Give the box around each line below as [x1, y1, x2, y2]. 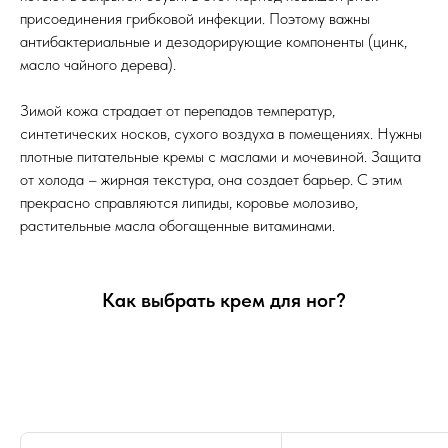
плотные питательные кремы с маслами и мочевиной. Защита [20, 147, 421, 166]
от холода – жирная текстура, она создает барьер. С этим [20, 170, 402, 189]
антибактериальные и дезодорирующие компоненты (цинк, [20, 32, 407, 51]
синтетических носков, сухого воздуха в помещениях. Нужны [20, 124, 422, 143]
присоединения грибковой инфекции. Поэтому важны [20, 9, 370, 28]
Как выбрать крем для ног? [102, 288, 346, 312]
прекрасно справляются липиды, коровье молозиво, [20, 193, 358, 212]
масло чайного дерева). [20, 55, 176, 74]
